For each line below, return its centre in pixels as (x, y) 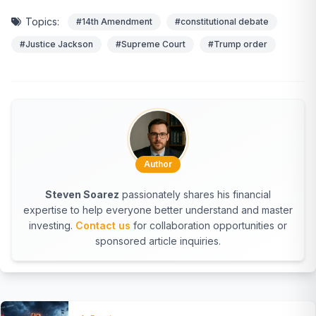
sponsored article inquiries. (158, 241)
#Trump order (238, 44)
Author (158, 164)
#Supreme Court (151, 44)
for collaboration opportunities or (209, 225)
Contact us (103, 225)
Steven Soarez (82, 194)
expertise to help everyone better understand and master (158, 209)
